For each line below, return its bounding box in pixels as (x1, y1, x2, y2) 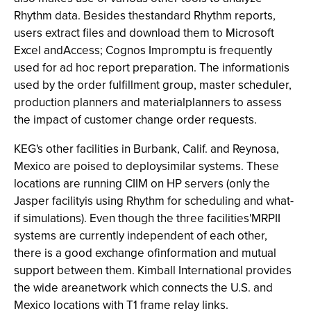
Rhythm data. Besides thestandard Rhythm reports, (14, 7, 276, 24)
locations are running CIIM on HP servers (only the (14, 175, 270, 192)
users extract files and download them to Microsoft (14, 24, 274, 42)
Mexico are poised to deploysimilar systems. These (14, 158, 279, 175)
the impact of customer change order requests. (14, 111, 257, 128)
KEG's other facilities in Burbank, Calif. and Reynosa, (14, 140, 279, 158)
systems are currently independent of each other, (14, 227, 267, 244)
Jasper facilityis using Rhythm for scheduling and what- (14, 192, 294, 210)
